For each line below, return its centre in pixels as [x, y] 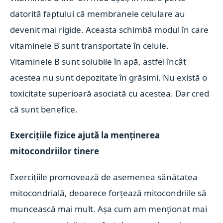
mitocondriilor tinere [55, 151]
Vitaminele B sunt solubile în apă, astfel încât [98, 61]
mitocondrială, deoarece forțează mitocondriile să [109, 193]
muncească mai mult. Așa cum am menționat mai [109, 209]
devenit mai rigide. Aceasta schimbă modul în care [110, 30]
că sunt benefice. [44, 109]
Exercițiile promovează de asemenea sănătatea [104, 177]
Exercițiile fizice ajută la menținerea [85, 135]
